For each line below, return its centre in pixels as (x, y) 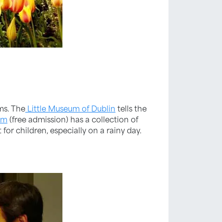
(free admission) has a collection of (73, 119)
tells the (131, 108)
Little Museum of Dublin (70, 108)
